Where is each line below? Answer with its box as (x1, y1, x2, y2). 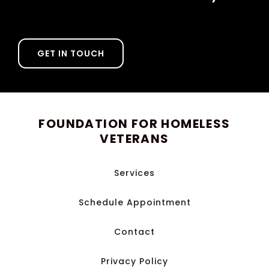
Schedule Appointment (78, 196, 191, 208)
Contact (114, 226, 155, 238)
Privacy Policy (101, 255, 168, 267)
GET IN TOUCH (37, 47, 104, 59)
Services (114, 167, 155, 179)
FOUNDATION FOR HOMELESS (38, 115, 231, 132)
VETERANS (100, 130, 169, 147)
